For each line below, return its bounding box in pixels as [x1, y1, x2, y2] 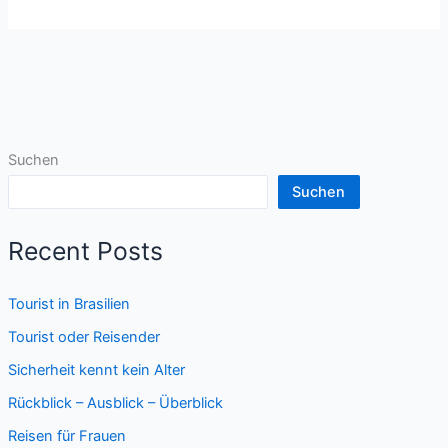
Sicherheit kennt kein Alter [7, 360, 185, 379]
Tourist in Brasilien [7, 294, 130, 313]
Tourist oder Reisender [7, 327, 160, 346]
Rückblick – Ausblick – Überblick [7, 393, 223, 412]
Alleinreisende [21, 21, 116, 40]
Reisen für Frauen [7, 426, 126, 445]
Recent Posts [7, 236, 163, 267]
